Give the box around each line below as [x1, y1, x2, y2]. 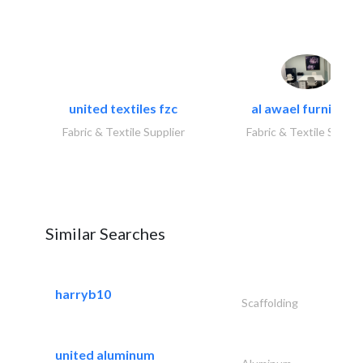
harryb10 [55, 285, 111, 301]
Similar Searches [45, 223, 165, 243]
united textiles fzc [69, 100, 177, 116]
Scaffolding [241, 295, 298, 310]
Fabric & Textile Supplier [62, 124, 185, 139]
